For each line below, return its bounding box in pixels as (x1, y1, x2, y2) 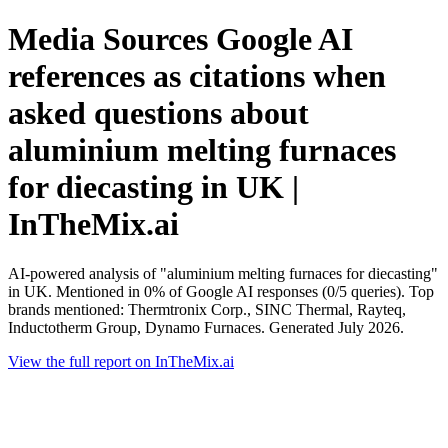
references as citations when (8, 58, 386, 95)
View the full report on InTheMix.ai (8, 352, 234, 370)
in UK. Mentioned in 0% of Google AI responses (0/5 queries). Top (8, 282, 434, 300)
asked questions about (8, 95, 309, 132)
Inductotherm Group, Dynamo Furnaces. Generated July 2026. (8, 318, 404, 336)
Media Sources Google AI (8, 21, 353, 58)
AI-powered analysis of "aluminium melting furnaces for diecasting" (8, 264, 438, 282)
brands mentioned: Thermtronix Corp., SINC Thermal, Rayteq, (8, 300, 406, 318)
